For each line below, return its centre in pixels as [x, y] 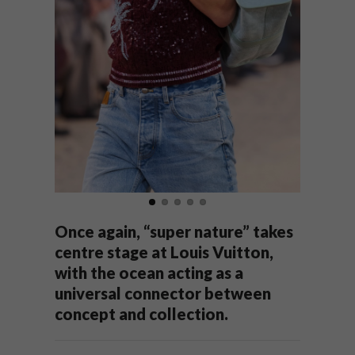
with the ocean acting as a [149, 272]
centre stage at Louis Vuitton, [164, 252]
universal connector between [163, 293]
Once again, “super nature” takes [174, 231]
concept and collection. [141, 313]
